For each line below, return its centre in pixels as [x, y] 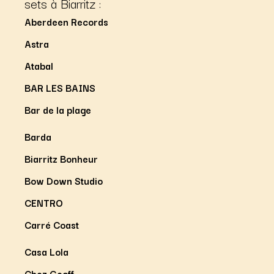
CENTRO [44, 202]
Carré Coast [52, 224]
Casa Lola [46, 251]
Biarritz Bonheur [61, 158]
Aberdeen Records [66, 21]
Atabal [39, 65]
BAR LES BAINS [60, 87]
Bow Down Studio [64, 180]
